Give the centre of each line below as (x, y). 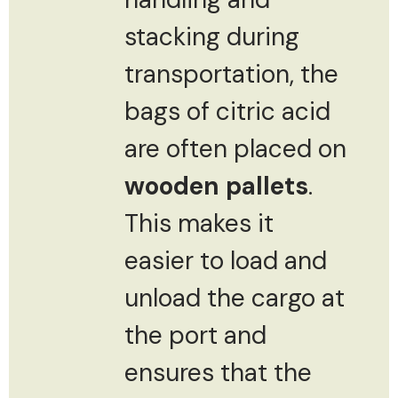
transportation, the (231, 74)
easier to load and (226, 260)
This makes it (199, 223)
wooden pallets (216, 186)
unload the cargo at (235, 298)
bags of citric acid (227, 111)
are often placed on (235, 148)
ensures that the (218, 372)
